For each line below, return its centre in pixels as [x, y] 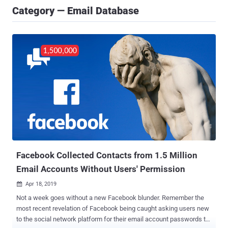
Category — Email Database [76, 11]
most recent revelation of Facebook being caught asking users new [107, 209]
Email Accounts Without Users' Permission [101, 169]
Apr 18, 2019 [41, 184]
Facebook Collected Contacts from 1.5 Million [107, 155]
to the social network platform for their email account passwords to [113, 219]
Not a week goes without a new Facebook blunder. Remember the [89, 198]
